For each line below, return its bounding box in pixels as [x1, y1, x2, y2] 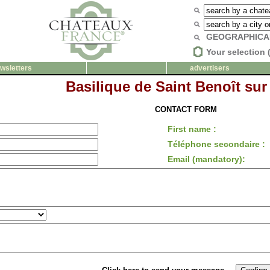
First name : [168, 124, 216, 134]
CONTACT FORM [155, 105, 217, 115]
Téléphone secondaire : [168, 139, 265, 149]
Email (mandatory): [168, 154, 245, 165]
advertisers [189, 64, 230, 72]
